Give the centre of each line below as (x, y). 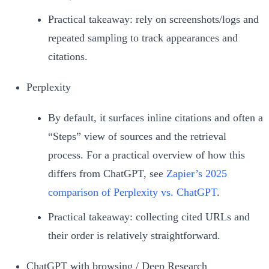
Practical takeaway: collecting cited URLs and (149, 216)
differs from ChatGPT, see (107, 173)
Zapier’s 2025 (197, 173)
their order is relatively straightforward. (134, 235)
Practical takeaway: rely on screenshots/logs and (153, 19)
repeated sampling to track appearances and (143, 38)
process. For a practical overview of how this (147, 155)
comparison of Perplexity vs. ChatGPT (132, 192)
